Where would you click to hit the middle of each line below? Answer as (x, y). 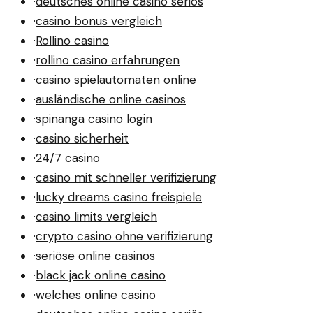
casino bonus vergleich (99, 21)
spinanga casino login (94, 118)
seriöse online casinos (95, 255)
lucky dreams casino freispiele (119, 197)
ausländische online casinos (111, 99)
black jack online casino (101, 275)
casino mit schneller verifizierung (126, 177)
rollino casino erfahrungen (108, 60)
